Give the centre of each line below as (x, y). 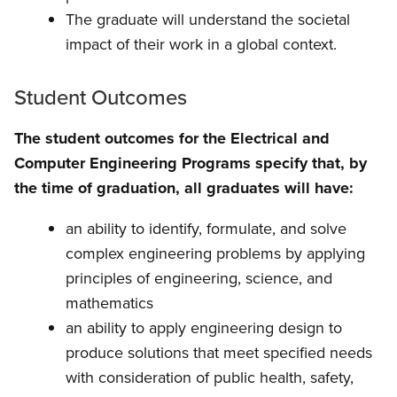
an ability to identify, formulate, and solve (206, 228)
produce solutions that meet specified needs (219, 352)
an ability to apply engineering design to (204, 327)
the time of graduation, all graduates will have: (184, 187)
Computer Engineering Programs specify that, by (191, 163)
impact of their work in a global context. (201, 44)
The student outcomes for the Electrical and (172, 138)
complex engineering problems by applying (215, 253)
